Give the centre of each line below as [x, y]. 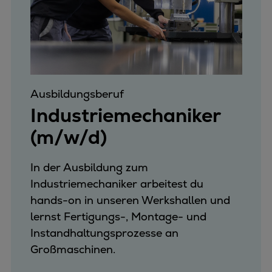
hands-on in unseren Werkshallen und [130, 200]
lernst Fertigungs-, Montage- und [118, 217]
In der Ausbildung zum [89, 168]
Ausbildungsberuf [77, 93]
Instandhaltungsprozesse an [104, 233]
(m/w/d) [68, 138]
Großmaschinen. [73, 250]
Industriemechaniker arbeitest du [117, 184]
